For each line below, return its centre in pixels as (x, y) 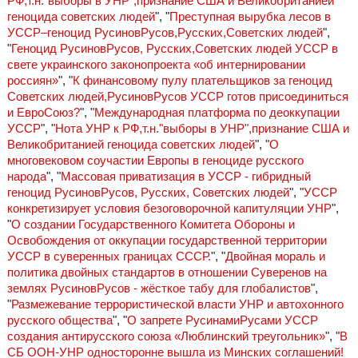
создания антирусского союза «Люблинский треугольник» (166, 336)
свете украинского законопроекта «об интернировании (156, 65)
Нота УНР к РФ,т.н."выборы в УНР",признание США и (202, 129)
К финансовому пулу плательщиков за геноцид (202, 81)
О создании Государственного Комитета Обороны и (153, 225)
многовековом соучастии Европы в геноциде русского (155, 161)
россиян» (32, 81)
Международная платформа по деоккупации (217, 113)
